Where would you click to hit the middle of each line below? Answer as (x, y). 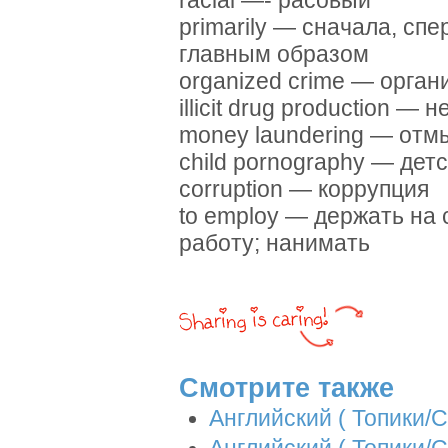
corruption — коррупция (304, 190)
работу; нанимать (274, 244)
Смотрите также (286, 387)
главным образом (274, 55)
